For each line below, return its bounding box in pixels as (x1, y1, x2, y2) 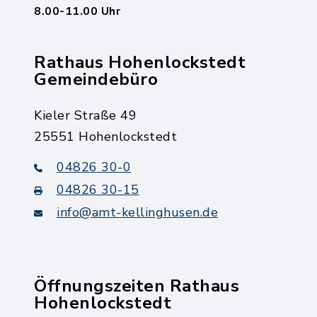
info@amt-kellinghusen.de (57, 204, 218, 221)
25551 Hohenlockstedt (34, 128, 177, 145)
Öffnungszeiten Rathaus (34, 275, 239, 297)
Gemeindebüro (34, 68, 158, 91)
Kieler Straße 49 (34, 107, 137, 124)
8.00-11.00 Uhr (34, 4, 120, 19)
